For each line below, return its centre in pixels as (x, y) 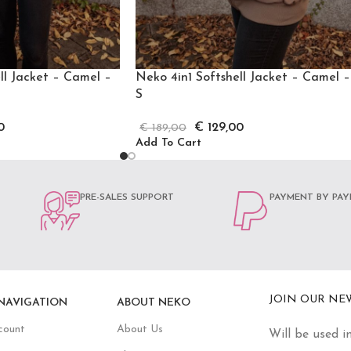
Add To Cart (168, 143)
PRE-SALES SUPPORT (127, 198)
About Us (139, 330)
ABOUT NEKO (153, 303)
